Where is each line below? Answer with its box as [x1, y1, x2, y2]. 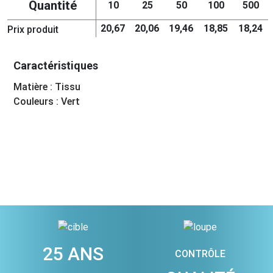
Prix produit [7, 24, 58, 35]
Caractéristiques [13, 58, 99, 72]
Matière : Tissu [13, 80, 81, 93]
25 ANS [42, 243, 104, 265]
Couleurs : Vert [13, 95, 80, 107]
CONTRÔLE [175, 248, 225, 260]
